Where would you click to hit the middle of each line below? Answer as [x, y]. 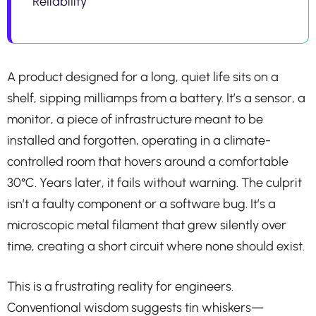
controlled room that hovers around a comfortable [148, 161]
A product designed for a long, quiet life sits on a [143, 77]
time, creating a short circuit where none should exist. [156, 246]
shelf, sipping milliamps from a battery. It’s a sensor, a [156, 98]
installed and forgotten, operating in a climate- [139, 140]
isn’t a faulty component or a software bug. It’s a [141, 203]
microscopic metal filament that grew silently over [147, 225]
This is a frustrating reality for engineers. [120, 286]
